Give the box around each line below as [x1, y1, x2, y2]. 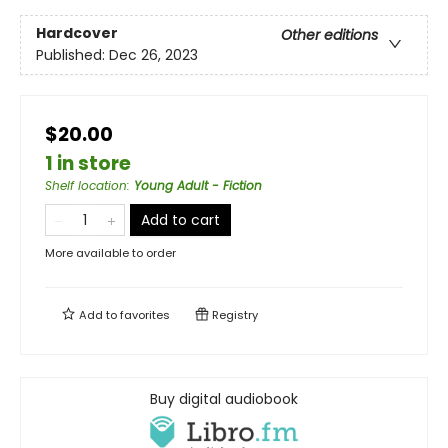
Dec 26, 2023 [109, 45, 198, 66]
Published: [36, 45, 109, 66]
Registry [209, 307, 258, 323]
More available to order [45, 245, 176, 261]
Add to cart [141, 210, 220, 230]
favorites [120, 307, 170, 323]
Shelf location [45, 177, 127, 194]
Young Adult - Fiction [134, 177, 262, 194]
